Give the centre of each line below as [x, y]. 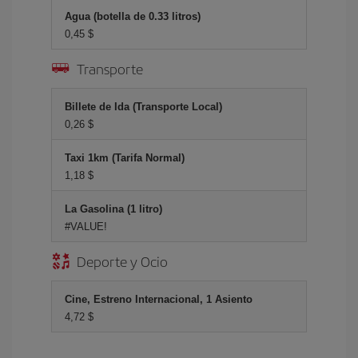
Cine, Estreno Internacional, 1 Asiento [159, 299]
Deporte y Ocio [122, 261]
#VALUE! [86, 227]
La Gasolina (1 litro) [113, 209]
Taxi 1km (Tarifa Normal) [125, 158]
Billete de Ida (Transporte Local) [143, 107]
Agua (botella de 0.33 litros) [133, 16]
